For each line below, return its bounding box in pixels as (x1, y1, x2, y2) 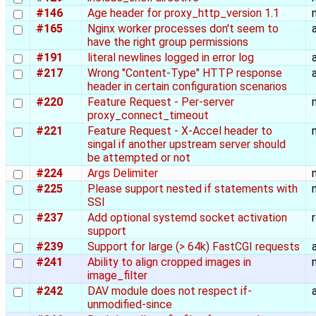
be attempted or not (87, 151, 190, 165)
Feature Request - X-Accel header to (87, 124, 272, 138)
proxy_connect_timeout (87, 109, 209, 123)
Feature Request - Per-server (87, 95, 234, 109)
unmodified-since (87, 298, 172, 312)
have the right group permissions (87, 35, 248, 49)
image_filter (87, 269, 147, 283)
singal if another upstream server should (87, 138, 286, 152)
